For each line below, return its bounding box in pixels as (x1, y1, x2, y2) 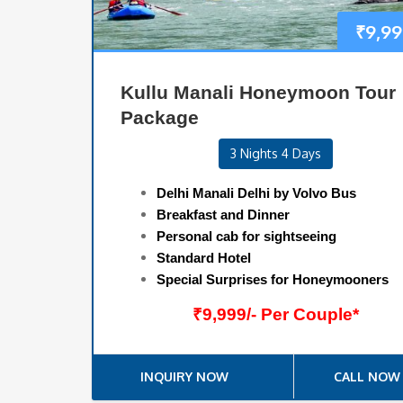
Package (121, 107, 199, 129)
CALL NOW (333, 369, 400, 385)
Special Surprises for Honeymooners (157, 272, 389, 288)
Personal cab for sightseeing (157, 228, 336, 245)
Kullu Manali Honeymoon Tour (121, 82, 396, 103)
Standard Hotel (157, 250, 251, 266)
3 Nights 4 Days (229, 146, 321, 162)
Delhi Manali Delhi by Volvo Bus (157, 185, 356, 201)
